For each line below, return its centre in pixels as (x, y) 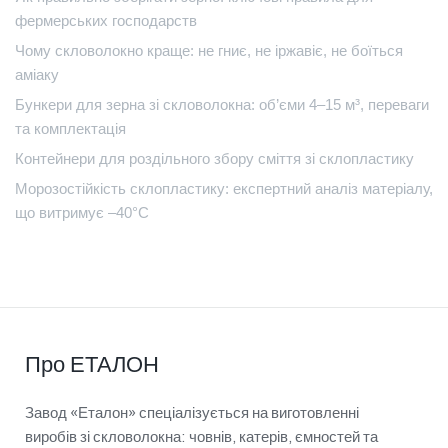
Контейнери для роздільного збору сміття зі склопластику (214, 158)
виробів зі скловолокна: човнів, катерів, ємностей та (201, 437)
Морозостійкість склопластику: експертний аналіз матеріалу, (224, 188)
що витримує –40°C (82, 212)
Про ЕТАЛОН (92, 365)
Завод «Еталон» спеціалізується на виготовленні (192, 413)
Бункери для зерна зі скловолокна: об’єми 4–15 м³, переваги (222, 104)
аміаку (37, 74)
